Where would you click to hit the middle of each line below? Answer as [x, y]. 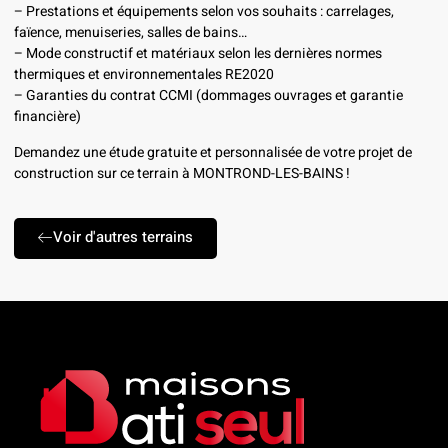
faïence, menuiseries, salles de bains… [130, 33]
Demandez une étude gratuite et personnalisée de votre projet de [213, 152]
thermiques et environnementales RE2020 [144, 75]
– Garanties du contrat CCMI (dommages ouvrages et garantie [208, 96]
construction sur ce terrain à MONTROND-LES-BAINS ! [182, 173]
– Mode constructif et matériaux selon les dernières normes [198, 54]
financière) [47, 117]
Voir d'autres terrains [123, 236]
